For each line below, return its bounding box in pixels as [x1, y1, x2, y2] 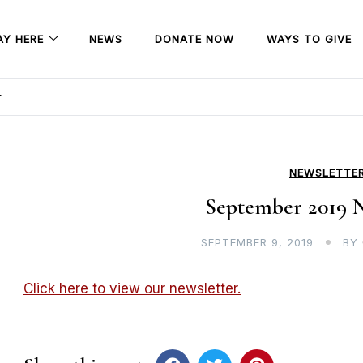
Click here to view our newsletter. [23, 280, 241, 297]
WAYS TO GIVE [267, 32, 352, 45]
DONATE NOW [155, 32, 234, 45]
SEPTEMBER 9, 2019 [200, 236, 314, 249]
